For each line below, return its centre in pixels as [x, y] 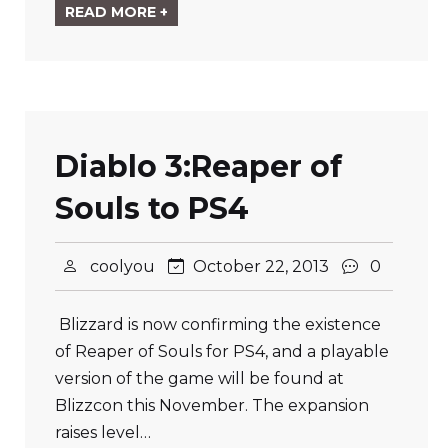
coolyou [122, 266]
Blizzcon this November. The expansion [212, 405]
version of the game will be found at [199, 378]
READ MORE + [116, 12]
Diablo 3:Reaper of [198, 166]
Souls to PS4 [152, 208]
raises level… [103, 432]
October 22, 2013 [261, 266]
